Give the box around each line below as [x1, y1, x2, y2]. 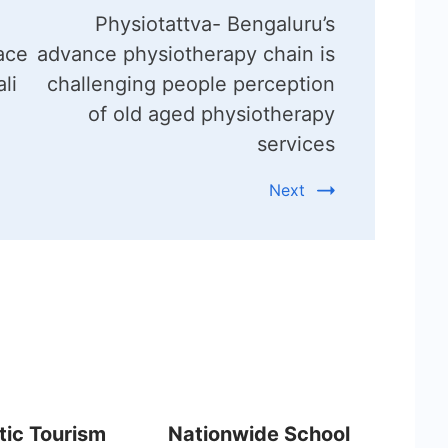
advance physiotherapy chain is [36, 41, 335, 66]
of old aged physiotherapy [87, 101, 335, 126]
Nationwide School [167, 421, 350, 446]
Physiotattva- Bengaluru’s [94, 11, 335, 36]
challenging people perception [46, 71, 335, 96]
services [256, 131, 335, 156]
